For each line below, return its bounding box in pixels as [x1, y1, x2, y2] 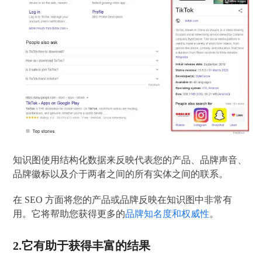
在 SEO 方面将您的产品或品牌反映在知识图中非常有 [13, 194, 233, 205]
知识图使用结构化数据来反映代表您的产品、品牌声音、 [13, 154, 247, 165]
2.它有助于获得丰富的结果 [13, 239, 151, 252]
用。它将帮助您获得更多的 [13, 208, 126, 219]
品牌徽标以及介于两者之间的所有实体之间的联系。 [13, 168, 229, 179]
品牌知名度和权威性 [125, 208, 210, 219]
